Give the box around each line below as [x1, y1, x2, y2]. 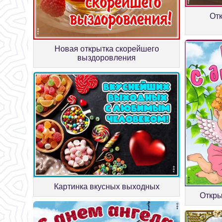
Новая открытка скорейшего [54, 44, 159, 53]
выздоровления [77, 53, 136, 62]
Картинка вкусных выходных [54, 182, 160, 191]
